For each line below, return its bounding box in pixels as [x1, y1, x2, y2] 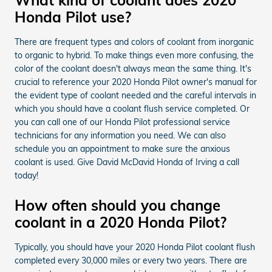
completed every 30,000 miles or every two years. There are [15, 254, 247, 266]
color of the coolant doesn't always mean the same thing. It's [15, 63, 251, 74]
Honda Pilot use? [15, 7, 131, 26]
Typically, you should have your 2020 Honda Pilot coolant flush [15, 241, 255, 253]
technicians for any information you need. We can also [15, 129, 226, 141]
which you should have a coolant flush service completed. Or [15, 103, 250, 114]
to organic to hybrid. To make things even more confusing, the [15, 49, 254, 61]
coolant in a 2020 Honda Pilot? [15, 212, 226, 231]
